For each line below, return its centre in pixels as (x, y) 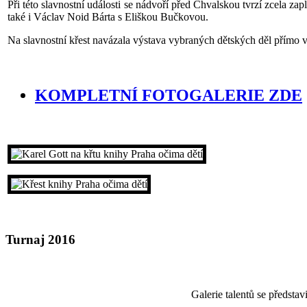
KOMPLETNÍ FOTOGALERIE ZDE (169, 96)
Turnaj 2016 (40, 240)
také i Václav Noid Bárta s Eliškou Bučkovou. (108, 17)
